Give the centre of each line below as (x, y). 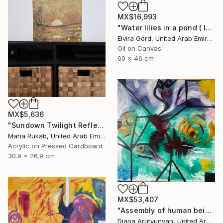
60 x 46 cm (136, 58)
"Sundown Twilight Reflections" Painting (101, 125)
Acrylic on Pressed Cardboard (55, 146)
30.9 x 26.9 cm (31, 156)
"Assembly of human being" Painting (208, 211)
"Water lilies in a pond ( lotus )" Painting (209, 28)
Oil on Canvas (139, 49)
